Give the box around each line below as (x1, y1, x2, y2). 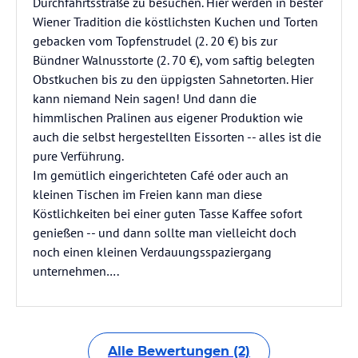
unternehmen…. (33, 263, 119, 279)
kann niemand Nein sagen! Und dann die (33, 90, 257, 106)
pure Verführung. (33, 148, 124, 164)
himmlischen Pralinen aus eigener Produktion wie (33, 109, 303, 125)
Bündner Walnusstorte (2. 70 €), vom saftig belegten (33, 52, 315, 68)
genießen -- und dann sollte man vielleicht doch (33, 225, 296, 241)
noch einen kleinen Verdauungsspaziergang (33, 244, 272, 260)
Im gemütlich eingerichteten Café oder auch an (33, 167, 288, 183)
